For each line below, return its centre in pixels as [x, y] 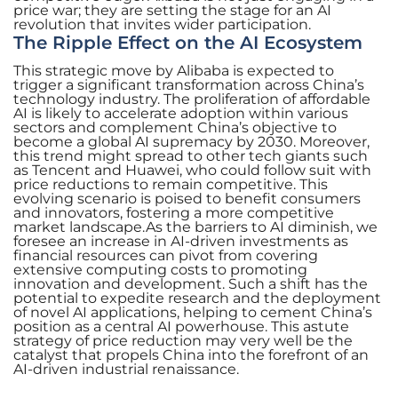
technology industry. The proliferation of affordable [192, 99]
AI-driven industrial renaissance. [126, 370]
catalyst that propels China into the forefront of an [191, 355]
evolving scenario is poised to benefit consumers [187, 199]
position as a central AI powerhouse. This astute [181, 327]
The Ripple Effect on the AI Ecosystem [188, 43]
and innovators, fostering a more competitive [174, 213]
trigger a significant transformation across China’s [189, 85]
